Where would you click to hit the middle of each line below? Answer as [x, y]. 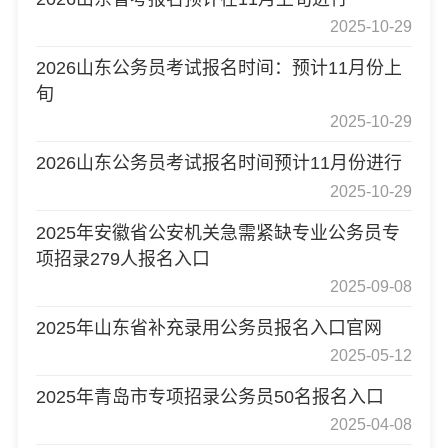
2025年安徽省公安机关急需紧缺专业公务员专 [217, 232]
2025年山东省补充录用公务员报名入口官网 [208, 327]
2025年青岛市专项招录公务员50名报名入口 [209, 397]
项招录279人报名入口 [122, 258]
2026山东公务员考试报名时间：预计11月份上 [218, 68]
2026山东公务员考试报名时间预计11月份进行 [218, 163]
